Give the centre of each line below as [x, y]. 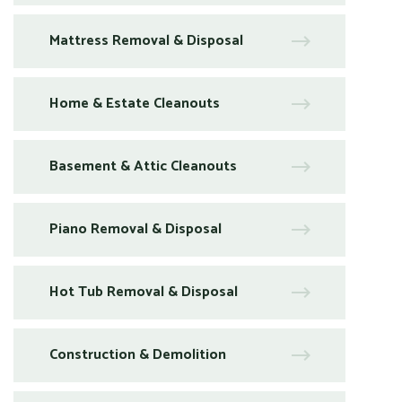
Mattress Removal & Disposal [146, 40]
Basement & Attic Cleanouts [143, 166]
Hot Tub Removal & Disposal [144, 292]
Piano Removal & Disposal [135, 229]
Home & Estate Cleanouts [135, 103]
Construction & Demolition [138, 354]
